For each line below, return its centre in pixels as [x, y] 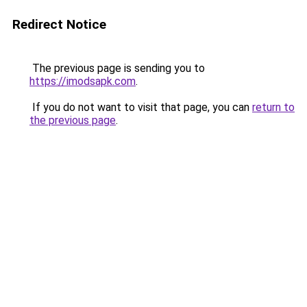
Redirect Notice [59, 24]
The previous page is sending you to [117, 68]
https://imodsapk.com [83, 81]
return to [273, 107]
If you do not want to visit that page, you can [141, 107]
